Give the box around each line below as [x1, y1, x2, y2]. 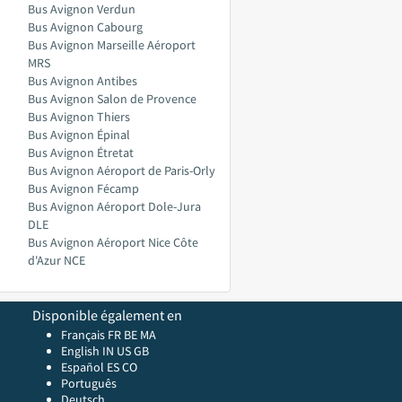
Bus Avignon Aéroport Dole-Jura [28, 198, 201, 214]
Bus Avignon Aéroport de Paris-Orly [28, 162, 215, 179]
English [61, 343, 100, 359]
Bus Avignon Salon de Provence [28, 91, 197, 107]
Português [61, 375, 117, 391]
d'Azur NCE [28, 252, 85, 268]
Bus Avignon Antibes [28, 73, 137, 89]
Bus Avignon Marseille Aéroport [28, 37, 196, 53]
